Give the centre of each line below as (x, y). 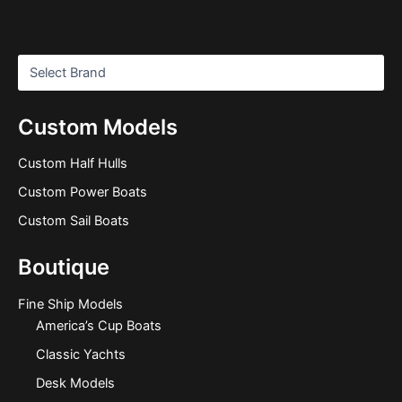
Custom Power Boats (82, 192)
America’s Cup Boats (98, 326)
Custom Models (97, 127)
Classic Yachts (80, 355)
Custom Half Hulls (72, 164)
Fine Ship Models (70, 304)
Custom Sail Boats (73, 221)
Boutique (63, 267)
